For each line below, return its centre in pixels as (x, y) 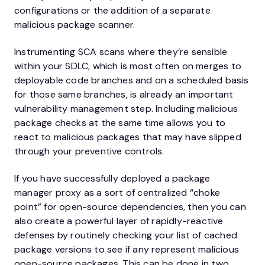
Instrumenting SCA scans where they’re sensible (121, 52)
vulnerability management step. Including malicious (126, 109)
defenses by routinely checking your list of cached (126, 235)
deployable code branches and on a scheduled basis (131, 80)
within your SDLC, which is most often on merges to (128, 66)
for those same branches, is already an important (124, 95)
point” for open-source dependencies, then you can (130, 207)
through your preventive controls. (89, 151)
